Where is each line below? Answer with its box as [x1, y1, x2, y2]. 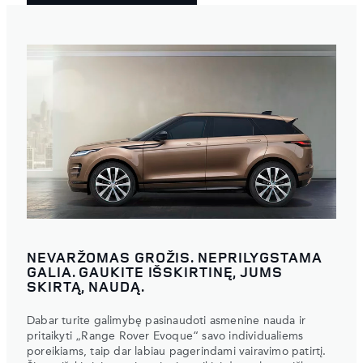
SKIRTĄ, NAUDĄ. [27, 276, 145, 297]
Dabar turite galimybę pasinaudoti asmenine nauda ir [27, 315, 306, 327]
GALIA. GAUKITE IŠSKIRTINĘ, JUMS [27, 262, 283, 282]
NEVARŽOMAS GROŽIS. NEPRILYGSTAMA [27, 247, 322, 267]
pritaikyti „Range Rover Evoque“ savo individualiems [27, 331, 304, 343]
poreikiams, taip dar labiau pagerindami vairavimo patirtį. [27, 346, 327, 358]
